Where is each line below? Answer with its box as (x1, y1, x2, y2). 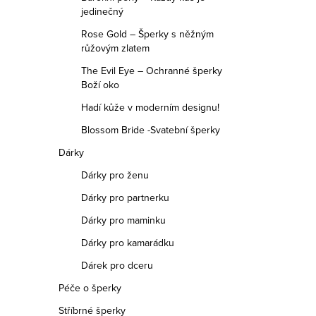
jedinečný (81, 4, 123, 18)
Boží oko (81, 78, 119, 92)
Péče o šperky (59, 281, 121, 295)
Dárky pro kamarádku (81, 236, 174, 250)
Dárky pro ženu (81, 168, 149, 182)
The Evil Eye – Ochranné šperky (81, 63, 222, 78)
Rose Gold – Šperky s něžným (81, 27, 214, 41)
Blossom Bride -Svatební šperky (81, 123, 220, 137)
